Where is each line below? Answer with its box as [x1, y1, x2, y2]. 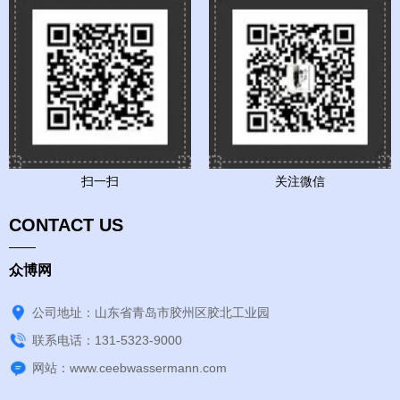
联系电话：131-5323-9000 [32, 332, 183, 347]
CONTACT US [9, 215, 123, 236]
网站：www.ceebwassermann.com [32, 361, 228, 376]
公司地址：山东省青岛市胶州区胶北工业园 [32, 304, 271, 320]
